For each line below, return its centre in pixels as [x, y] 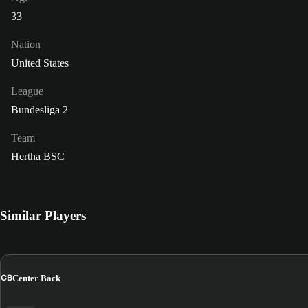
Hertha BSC [38, 157]
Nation [26, 45]
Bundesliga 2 [40, 110]
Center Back [36, 278]
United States [40, 63]
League [27, 91]
